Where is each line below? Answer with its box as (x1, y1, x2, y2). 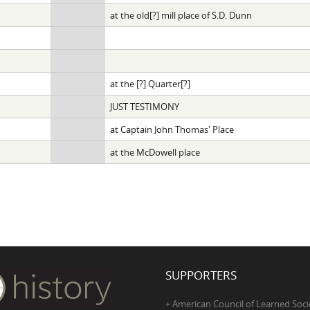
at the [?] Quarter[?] (109, 77, 190, 90)
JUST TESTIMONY (109, 100, 179, 113)
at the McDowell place (109, 145, 200, 158)
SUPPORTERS (165, 266, 237, 283)
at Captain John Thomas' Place (109, 122, 234, 136)
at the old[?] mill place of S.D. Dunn (109, 8, 252, 21)
